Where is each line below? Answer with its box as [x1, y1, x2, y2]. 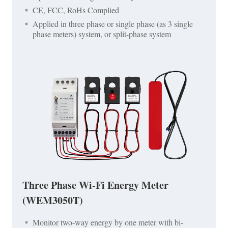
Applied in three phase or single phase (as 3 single [33, 18, 193, 30]
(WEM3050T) [22, 192, 83, 208]
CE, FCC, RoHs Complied [33, 5, 119, 16]
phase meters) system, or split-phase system [33, 28, 171, 40]
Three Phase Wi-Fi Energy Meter [22, 177, 168, 192]
